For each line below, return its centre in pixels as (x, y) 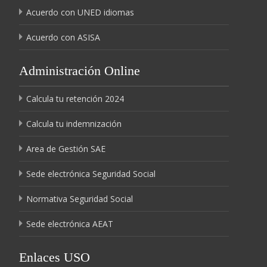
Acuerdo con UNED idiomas (80, 12)
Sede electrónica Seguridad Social (91, 174)
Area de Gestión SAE (66, 149)
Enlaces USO (55, 257)
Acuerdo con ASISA (63, 37)
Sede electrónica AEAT (70, 224)
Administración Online (80, 71)
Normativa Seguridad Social (80, 199)
